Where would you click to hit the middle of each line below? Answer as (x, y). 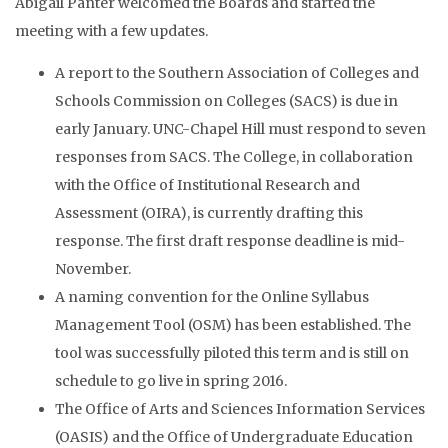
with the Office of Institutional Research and (207, 185)
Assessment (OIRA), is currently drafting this (209, 213)
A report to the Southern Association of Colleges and (237, 73)
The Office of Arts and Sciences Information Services (240, 409)
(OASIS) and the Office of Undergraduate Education (234, 437)
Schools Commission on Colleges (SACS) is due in (226, 101)
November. (93, 269)
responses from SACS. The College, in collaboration (234, 157)
